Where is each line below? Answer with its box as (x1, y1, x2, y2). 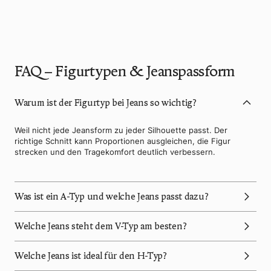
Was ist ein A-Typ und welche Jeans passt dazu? (15, 191, 210, 202)
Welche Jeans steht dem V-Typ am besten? (15, 220, 188, 232)
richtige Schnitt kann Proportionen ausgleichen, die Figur (15, 135, 230, 146)
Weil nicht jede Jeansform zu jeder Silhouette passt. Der (15, 125, 227, 135)
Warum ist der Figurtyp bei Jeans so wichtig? (15, 97, 197, 108)
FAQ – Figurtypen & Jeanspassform (15, 62, 235, 80)
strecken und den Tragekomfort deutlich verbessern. (15, 146, 215, 157)
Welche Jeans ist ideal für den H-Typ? (15, 250, 168, 261)
